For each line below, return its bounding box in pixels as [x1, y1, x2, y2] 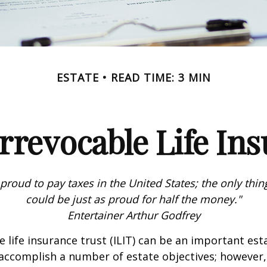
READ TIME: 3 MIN [110, 70, 211, 85]
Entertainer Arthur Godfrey [67, 208, 200, 222]
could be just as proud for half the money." [26, 192, 241, 206]
